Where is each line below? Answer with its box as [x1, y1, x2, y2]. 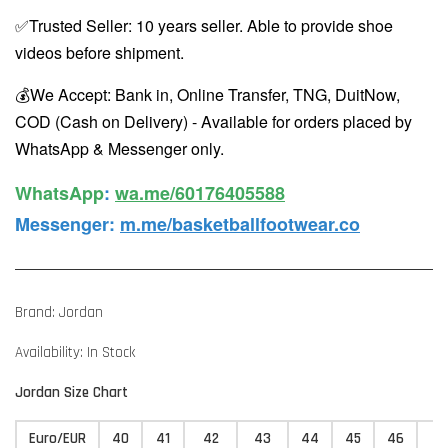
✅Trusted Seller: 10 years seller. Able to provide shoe [15, 14, 393, 37]
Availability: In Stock [15, 343, 135, 362]
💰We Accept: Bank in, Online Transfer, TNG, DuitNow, [15, 83, 400, 106]
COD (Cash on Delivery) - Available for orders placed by [15, 110, 412, 133]
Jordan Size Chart [15, 383, 128, 402]
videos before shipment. [15, 41, 184, 64]
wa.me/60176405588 [115, 180, 285, 206]
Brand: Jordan [15, 303, 103, 322]
